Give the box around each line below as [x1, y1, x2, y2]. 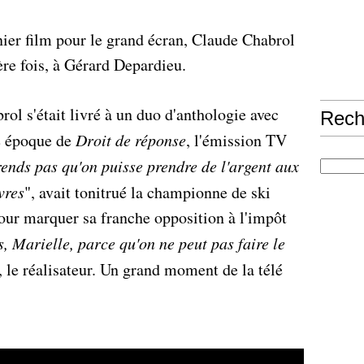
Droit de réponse [76, 129, 186, 150]
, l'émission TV [186, 129, 287, 151]
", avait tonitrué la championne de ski [24, 181, 271, 203]
